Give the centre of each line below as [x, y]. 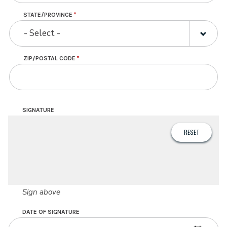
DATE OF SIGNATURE [51, 212]
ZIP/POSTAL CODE [49, 58]
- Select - [42, 33]
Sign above [41, 192]
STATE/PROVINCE [48, 14]
